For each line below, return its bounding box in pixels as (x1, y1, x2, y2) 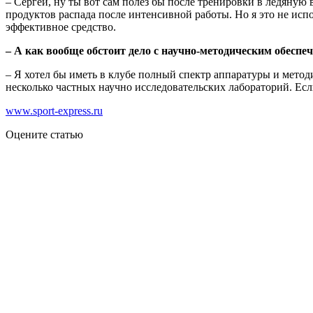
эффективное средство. (6, 20, 116, 33)
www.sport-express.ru (6, 104, 103, 117)
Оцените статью (6, 128, 83, 140)
